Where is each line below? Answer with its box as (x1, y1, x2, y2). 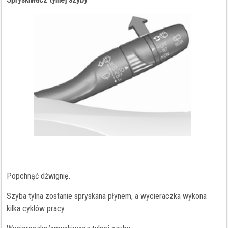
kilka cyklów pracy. (7, 204, 66, 213)
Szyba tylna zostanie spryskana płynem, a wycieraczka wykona (7, 191, 207, 201)
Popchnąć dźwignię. (7, 171, 71, 181)
